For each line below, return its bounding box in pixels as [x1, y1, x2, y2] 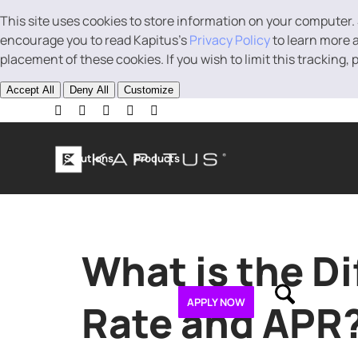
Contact [116, 295, 158, 310]
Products [134, 151, 181, 166]
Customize [124, 84, 173, 97]
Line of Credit [215, 221, 293, 240]
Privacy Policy [189, 30, 270, 49]
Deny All [70, 84, 109, 97]
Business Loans [124, 221, 216, 240]
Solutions [64, 151, 114, 166]
